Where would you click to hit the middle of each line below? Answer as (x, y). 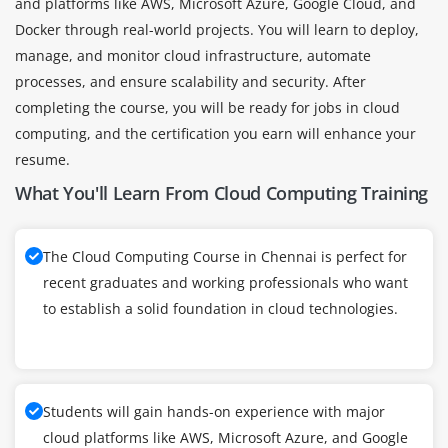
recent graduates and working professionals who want (225, 282)
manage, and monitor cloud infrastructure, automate (193, 55)
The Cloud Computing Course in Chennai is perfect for (225, 256)
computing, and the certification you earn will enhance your (215, 133)
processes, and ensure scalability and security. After (190, 81)
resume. (42, 159)
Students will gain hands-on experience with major (214, 411)
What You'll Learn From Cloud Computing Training (222, 192)
